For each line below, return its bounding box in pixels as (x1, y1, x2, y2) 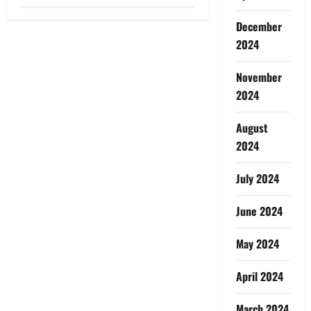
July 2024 (235, 169, 279, 187)
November (235, 68, 282, 85)
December (235, 17, 282, 35)
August (235, 119, 268, 136)
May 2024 (235, 235, 279, 252)
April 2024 (235, 267, 283, 285)
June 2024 (235, 202, 283, 219)
